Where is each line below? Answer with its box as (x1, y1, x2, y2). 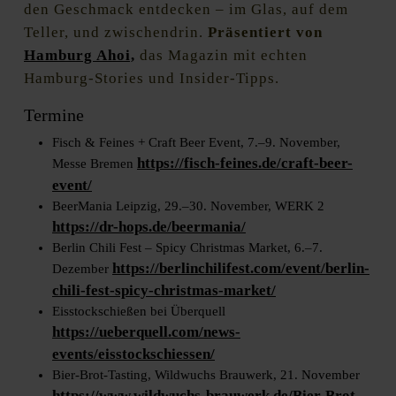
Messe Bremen (52, 156, 137, 171)
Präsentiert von (208, 24, 323, 42)
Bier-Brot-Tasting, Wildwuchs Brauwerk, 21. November (52, 368, 360, 383)
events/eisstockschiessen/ (52, 346, 215, 363)
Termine (24, 105, 84, 126)
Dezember (52, 262, 112, 277)
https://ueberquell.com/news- (52, 324, 240, 341)
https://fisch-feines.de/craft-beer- (137, 155, 353, 172)
